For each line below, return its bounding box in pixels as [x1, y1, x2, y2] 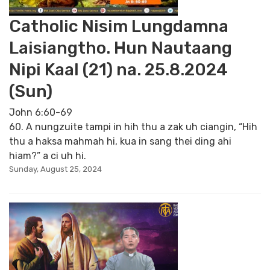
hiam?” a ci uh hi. [9, 150, 86, 162]
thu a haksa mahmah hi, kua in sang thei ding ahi [9, 136, 231, 147]
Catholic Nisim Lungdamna [9, 16, 228, 36]
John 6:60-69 [9, 107, 72, 118]
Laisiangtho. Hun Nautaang [9, 38, 232, 58]
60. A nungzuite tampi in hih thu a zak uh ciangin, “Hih [9, 121, 257, 133]
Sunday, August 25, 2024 [9, 165, 102, 174]
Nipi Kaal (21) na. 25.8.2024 [9, 60, 228, 80]
